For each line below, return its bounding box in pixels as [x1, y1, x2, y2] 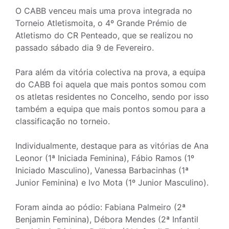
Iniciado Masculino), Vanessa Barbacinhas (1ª [15, 165, 189, 176]
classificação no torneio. [15, 116, 110, 127]
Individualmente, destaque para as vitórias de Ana [15, 141, 209, 151]
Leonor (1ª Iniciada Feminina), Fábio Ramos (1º [15, 153, 194, 164]
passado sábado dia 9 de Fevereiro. [15, 42, 154, 53]
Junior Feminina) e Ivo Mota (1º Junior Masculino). [15, 177, 209, 188]
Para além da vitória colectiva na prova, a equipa [15, 67, 205, 78]
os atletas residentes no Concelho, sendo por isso [15, 91, 209, 102]
